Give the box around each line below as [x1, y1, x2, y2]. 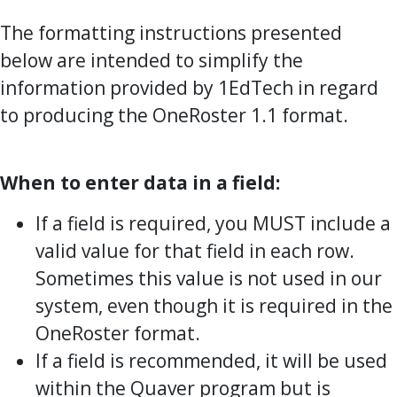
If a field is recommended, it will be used [35, 347, 387, 373]
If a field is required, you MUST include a [35, 210, 391, 236]
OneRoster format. [35, 320, 200, 346]
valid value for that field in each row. [35, 237, 354, 263]
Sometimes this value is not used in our [35, 265, 382, 291]
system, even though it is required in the [35, 292, 393, 318]
